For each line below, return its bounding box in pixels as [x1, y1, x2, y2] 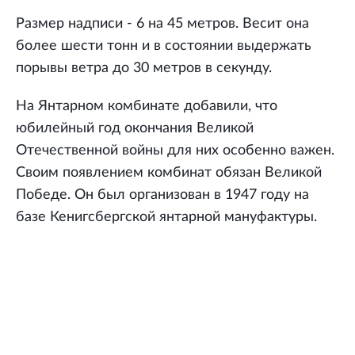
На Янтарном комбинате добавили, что [16, 99, 277, 114]
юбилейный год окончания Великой [16, 121, 254, 136]
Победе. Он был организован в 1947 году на [16, 188, 309, 203]
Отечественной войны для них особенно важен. [16, 143, 334, 158]
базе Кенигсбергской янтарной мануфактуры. [16, 210, 317, 225]
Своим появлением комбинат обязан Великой [16, 166, 322, 181]
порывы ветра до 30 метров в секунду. [16, 61, 272, 76]
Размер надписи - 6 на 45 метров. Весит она [16, 17, 309, 32]
